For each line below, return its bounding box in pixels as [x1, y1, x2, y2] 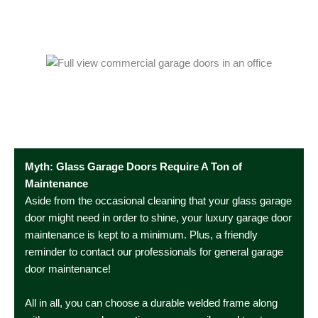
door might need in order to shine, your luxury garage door [24, 212, 292, 224]
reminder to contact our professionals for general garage [24, 246, 283, 258]
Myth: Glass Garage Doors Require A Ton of [24, 161, 242, 173]
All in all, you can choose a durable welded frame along [24, 297, 278, 309]
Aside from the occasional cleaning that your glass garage [24, 195, 292, 207]
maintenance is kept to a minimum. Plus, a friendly [24, 229, 258, 241]
